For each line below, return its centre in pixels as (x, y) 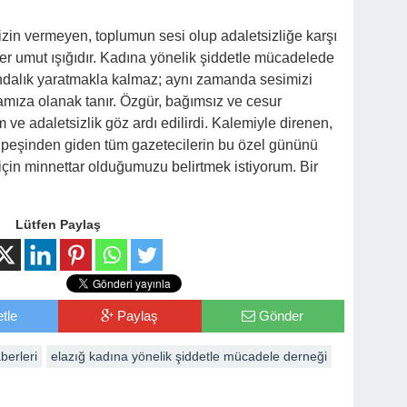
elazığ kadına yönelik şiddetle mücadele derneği (189, 356)
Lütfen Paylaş (58, 224)
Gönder (282, 316)
